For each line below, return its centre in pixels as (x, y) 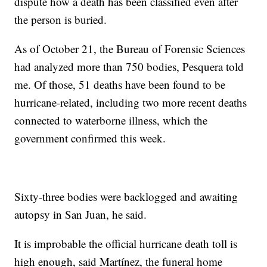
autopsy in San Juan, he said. (81, 215)
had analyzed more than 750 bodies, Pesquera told (129, 67)
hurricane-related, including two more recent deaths (131, 103)
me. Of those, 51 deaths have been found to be (120, 85)
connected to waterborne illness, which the (111, 120)
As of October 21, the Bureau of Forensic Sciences (130, 49)
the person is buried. (61, 20)
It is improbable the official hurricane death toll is (126, 244)
